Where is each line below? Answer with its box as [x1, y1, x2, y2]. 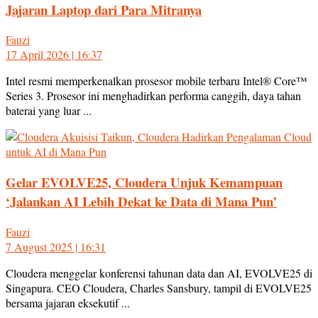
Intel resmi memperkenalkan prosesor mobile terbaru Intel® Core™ [6, 73, 307, 89]
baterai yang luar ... [6, 103, 92, 119]
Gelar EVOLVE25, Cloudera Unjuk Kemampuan [6, 172, 283, 192]
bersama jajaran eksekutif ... [6, 295, 130, 310]
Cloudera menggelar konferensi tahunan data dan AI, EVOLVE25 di [6, 265, 312, 280]
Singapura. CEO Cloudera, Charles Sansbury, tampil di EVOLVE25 [6, 280, 312, 295]
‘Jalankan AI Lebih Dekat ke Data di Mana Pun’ [6, 192, 277, 212]
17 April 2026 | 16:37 [6, 47, 102, 62]
